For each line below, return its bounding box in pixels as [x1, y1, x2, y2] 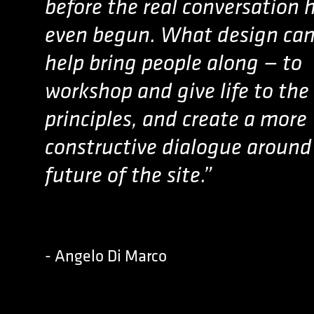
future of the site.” [45, 161, 212, 189]
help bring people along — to [45, 48, 302, 76]
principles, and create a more [45, 104, 307, 132]
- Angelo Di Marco [45, 244, 167, 268]
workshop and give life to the [45, 76, 309, 104]
